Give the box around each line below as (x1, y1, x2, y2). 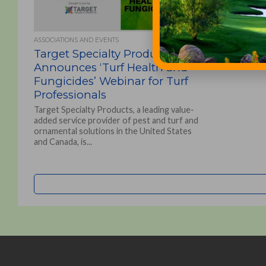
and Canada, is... (33, 137, 92, 147)
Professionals (33, 88, 106, 102)
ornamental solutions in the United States (33, 126, 192, 136)
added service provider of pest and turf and (33, 115, 198, 125)
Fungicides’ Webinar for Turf (33, 74, 188, 88)
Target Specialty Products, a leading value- (33, 104, 194, 115)
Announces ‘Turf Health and (33, 61, 188, 74)
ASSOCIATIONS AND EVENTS (33, 36, 119, 44)
